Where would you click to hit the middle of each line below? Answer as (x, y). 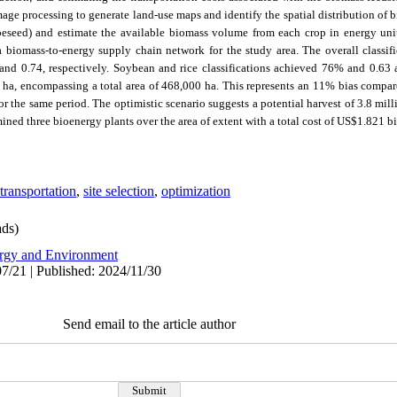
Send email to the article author (149, 324)
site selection (119, 191)
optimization (196, 191)
